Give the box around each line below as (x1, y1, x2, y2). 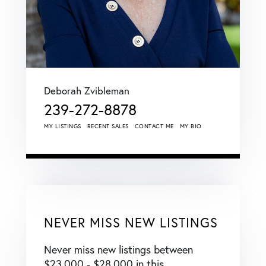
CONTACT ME (134, 122, 174, 130)
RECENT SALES (87, 122, 129, 130)
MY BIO (179, 122, 202, 130)
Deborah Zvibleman (44, 83, 129, 97)
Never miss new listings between (44, 242, 193, 256)
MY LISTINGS (44, 122, 81, 130)
